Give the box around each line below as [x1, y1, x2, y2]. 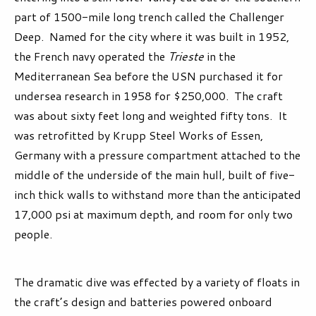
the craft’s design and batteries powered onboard [14, 293, 272, 310]
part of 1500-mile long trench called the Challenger [14, 8, 284, 25]
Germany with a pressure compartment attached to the [14, 147, 300, 164]
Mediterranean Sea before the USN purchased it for [14, 68, 283, 85]
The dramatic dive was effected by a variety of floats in [14, 274, 300, 291]
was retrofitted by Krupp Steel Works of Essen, [14, 127, 263, 144]
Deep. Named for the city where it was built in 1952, [14, 28, 289, 45]
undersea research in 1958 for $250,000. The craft [14, 87, 283, 104]
